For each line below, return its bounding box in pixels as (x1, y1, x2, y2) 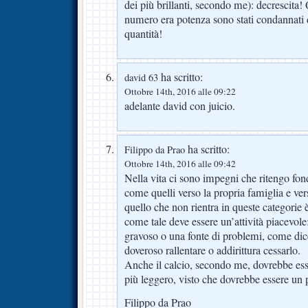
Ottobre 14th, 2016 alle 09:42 (124, 157, 236, 170)
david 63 (124, 70, 158, 84)
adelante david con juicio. (124, 98, 235, 113)
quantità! (124, 25, 162, 41)
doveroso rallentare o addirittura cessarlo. (124, 242, 300, 258)
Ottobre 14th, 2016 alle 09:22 (124, 85, 236, 98)
